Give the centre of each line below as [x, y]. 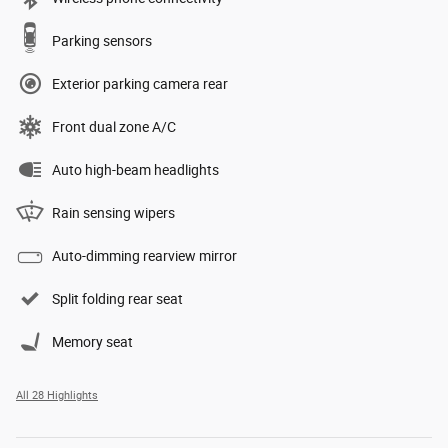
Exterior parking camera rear [140, 84]
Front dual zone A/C [114, 127]
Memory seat [92, 342]
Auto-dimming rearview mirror [144, 256]
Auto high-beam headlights [135, 170]
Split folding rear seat [117, 299]
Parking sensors [102, 41]
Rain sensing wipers [113, 213]
